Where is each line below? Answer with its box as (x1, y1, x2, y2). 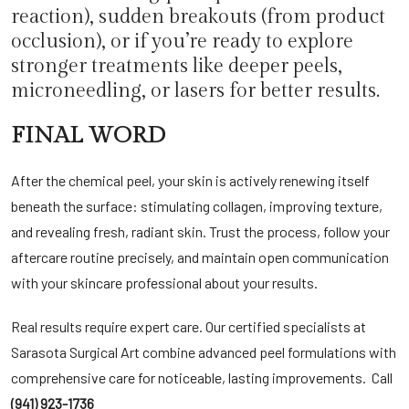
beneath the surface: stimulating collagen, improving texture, (11, 197, 383, 215)
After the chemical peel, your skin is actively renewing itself (11, 172, 370, 189)
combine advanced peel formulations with (140, 343, 396, 361)
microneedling (11, 79, 142, 102)
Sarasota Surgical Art (11, 343, 140, 361)
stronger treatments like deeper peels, (11, 55, 342, 78)
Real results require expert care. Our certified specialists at (11, 318, 366, 335)
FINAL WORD (11, 121, 165, 149)
